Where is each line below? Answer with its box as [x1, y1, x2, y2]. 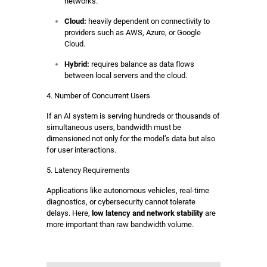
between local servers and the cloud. [64, 71, 187, 80]
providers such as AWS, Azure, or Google [64, 28, 201, 37]
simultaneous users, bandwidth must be [46, 123, 181, 132]
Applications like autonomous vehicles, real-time [46, 186, 209, 195]
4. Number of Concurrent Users [46, 91, 150, 100]
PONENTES [46, 240, 85, 249]
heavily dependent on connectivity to [86, 17, 210, 26]
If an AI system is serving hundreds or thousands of [46, 111, 220, 120]
